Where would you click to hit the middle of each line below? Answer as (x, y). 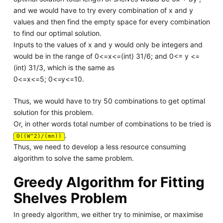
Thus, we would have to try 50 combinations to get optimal (109, 101)
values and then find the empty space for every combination (111, 21)
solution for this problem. (53, 112)
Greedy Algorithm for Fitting (109, 182)
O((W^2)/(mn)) (39, 136)
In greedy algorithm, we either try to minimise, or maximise (108, 215)
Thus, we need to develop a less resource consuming (100, 146)
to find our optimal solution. (57, 33)
